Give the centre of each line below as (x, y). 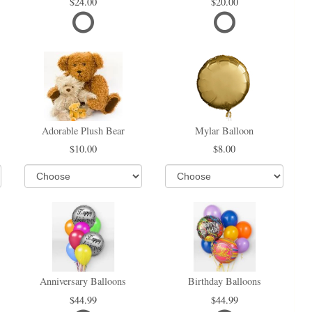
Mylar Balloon (225, 130)
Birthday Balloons (224, 281)
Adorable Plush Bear (83, 130)
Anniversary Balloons (83, 281)
